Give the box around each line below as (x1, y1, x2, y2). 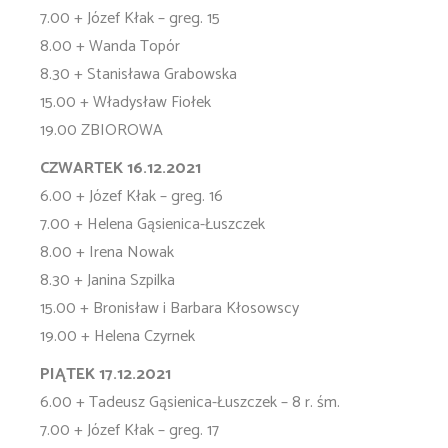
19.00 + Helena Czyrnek (40, 323, 195, 350)
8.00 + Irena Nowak (40, 239, 174, 266)
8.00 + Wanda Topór (40, 33, 180, 60)
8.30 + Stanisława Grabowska (40, 61, 237, 88)
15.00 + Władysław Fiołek (40, 89, 211, 116)
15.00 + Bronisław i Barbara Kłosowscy (40, 295, 299, 322)
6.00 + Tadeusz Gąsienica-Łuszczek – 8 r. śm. (40, 389, 340, 416)
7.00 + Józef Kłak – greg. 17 (40, 417, 219, 444)
